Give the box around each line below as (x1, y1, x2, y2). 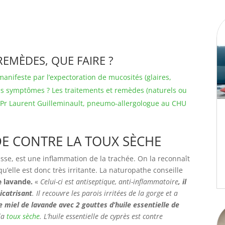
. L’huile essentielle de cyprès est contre (40, 211, 163, 221)
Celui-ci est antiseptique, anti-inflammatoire (40, 177, 178, 186)
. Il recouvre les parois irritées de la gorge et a (32, 188, 178, 198)
